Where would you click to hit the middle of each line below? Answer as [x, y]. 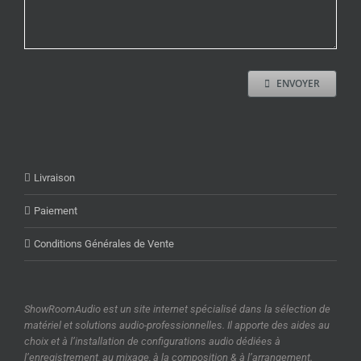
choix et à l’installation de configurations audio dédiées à [152, 341]
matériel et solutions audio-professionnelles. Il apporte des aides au [177, 325]
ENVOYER [298, 83]
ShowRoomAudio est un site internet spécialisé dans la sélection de [177, 309]
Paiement [56, 210]
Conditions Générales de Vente [104, 243]
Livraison [54, 177]
